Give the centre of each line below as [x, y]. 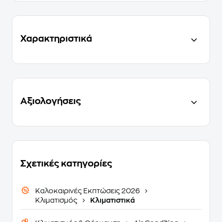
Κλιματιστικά [112, 200]
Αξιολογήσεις [51, 101]
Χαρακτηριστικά [56, 39]
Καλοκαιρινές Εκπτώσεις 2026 [88, 191]
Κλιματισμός [57, 200]
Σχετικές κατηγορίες [66, 164]
